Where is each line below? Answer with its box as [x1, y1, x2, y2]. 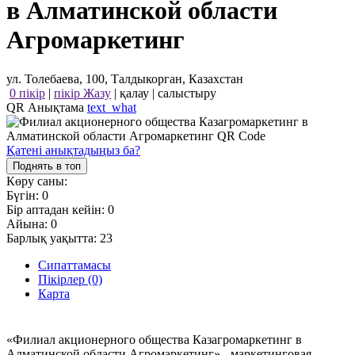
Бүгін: [6, 188, 42, 202]
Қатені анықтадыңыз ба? [6, 143, 140, 157]
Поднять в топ [13, 159, 81, 172]
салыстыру [158, 86, 216, 100]
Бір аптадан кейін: [6, 202, 108, 216]
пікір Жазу [54, 86, 111, 100]
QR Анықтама [6, 100, 87, 114]
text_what [87, 100, 136, 114]
